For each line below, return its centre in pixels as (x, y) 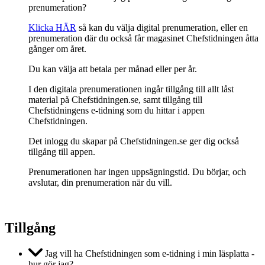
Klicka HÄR (52, 27)
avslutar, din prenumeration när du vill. (100, 182)
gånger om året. (57, 49)
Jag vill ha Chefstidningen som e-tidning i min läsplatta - (148, 253)
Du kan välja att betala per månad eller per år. (113, 69)
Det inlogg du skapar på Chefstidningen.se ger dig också (134, 141)
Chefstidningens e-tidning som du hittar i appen (117, 110)
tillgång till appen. (62, 151)
